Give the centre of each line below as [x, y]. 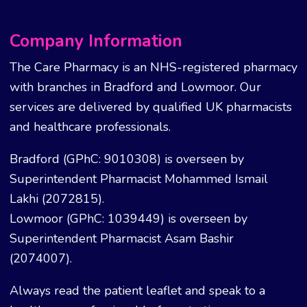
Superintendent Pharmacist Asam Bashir [121, 239]
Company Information [96, 41]
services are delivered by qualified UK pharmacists [150, 107]
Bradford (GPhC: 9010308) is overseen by [126, 159]
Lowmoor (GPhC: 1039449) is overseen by [128, 219]
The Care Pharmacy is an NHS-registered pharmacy [153, 67]
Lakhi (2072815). [57, 199]
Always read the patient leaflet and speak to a [137, 291]
